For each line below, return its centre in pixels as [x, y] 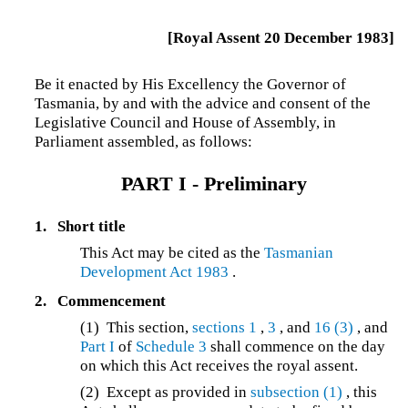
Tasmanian [299, 252]
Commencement [111, 301]
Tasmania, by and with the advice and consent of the [202, 104]
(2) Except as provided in [166, 392]
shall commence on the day [296, 346]
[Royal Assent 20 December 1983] [281, 38]
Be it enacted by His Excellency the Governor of [190, 85]
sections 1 [225, 327]
